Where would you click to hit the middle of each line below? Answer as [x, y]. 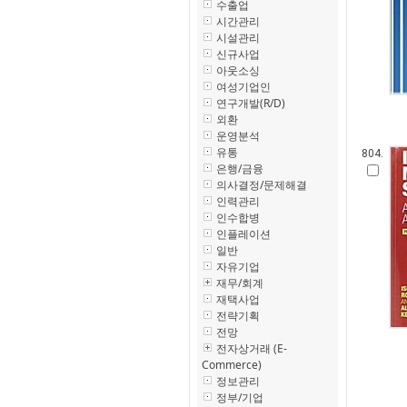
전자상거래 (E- [252, 348]
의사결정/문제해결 [262, 185]
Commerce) [232, 365]
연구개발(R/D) [251, 103]
